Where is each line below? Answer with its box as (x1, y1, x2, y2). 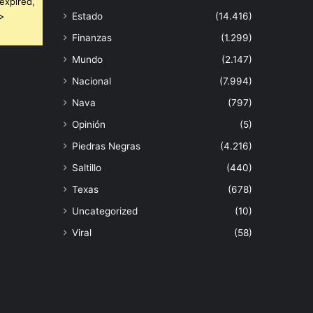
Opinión (72, 119, 105, 131)
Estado (72, 10, 103, 22)
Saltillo (72, 162, 101, 174)
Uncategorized (72, 205, 138, 217)
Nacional (72, 75, 111, 87)
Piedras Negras (72, 140, 140, 152)
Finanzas (72, 32, 112, 44)
